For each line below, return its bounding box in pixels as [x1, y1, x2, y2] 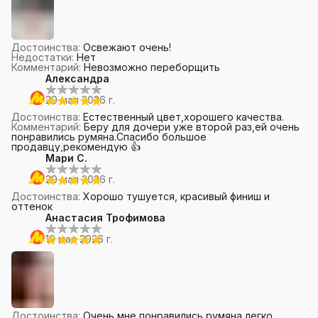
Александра [45, 72, 109, 84]
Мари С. [45, 152, 87, 164]
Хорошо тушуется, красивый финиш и [83, 190, 270, 202]
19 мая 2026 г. [45, 233, 113, 245]
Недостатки [11, 51, 72, 63]
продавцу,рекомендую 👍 [11, 141, 141, 153]
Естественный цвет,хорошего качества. [83, 111, 284, 123]
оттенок [11, 200, 53, 212]
